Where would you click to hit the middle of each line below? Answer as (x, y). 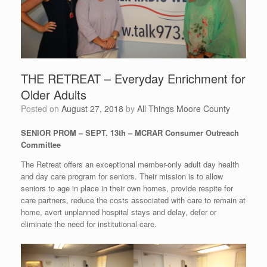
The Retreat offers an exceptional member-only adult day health (130, 164)
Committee (41, 145)
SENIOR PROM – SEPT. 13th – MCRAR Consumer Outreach (130, 133)
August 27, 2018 (92, 109)
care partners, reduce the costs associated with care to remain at (133, 200)
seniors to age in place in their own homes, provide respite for (127, 188)
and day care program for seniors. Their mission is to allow (122, 176)
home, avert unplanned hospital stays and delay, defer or (119, 212)
